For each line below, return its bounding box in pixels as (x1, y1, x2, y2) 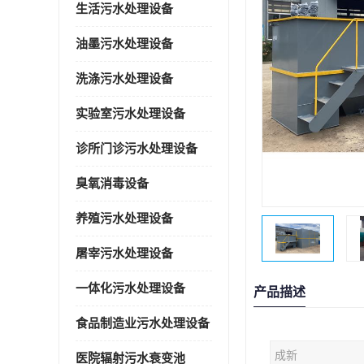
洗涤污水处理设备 (76, 72, 173, 85)
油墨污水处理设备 (76, 37, 173, 50)
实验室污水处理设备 (76, 107, 185, 120)
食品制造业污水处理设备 (76, 317, 210, 330)
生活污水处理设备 (76, 2, 173, 15)
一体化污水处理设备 (76, 282, 185, 295)
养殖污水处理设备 (76, 212, 173, 225)
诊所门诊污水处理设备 (76, 142, 197, 155)
